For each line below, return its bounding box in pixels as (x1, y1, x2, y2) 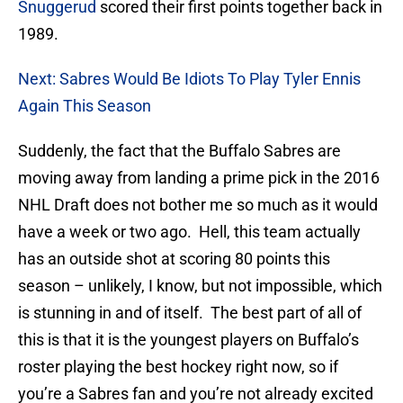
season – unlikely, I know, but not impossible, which (18, 276, 382, 296)
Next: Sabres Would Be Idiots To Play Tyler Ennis (18, 69, 361, 89)
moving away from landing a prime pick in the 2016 (18, 168, 380, 188)
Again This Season (18, 96, 151, 116)
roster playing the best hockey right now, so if (18, 357, 338, 377)
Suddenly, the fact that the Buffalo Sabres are (18, 141, 341, 161)
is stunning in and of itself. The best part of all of (18, 303, 362, 323)
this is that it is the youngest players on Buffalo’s (18, 330, 359, 350)
